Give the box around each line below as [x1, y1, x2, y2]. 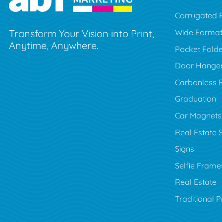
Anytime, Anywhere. [9, 39, 99, 52]
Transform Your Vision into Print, [9, 27, 154, 40]
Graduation [174, 94, 216, 104]
